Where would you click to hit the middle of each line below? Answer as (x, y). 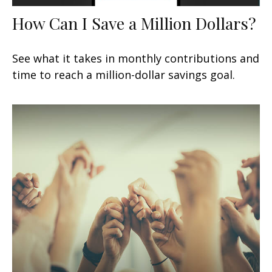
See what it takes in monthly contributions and (136, 58)
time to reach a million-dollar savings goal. (124, 74)
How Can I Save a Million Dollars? (134, 23)
